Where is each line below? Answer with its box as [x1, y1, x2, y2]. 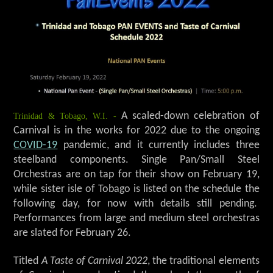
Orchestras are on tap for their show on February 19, [13, 169, 260, 180]
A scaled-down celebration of [121, 110, 260, 121]
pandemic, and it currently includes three [57, 140, 260, 151]
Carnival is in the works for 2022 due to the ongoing [13, 125, 260, 136]
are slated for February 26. [13, 227, 132, 238]
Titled [13, 255, 41, 266]
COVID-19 [13, 140, 58, 151]
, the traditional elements [147, 255, 260, 266]
